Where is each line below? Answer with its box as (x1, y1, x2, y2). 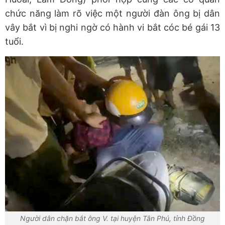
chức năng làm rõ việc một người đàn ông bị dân (5, 8, 220, 19)
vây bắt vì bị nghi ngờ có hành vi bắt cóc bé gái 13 (5, 22, 220, 33)
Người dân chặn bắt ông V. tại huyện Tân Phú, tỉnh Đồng (20, 214, 205, 223)
